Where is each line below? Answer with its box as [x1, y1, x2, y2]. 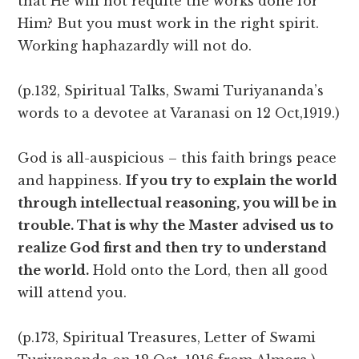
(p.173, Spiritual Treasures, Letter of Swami [18, 329, 317, 346]
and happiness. [18, 172, 127, 189]
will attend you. [18, 284, 127, 301]
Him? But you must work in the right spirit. [18, 15, 320, 32]
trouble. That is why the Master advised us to [18, 217, 334, 234]
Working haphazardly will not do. [18, 38, 252, 54]
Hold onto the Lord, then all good [89, 262, 329, 279]
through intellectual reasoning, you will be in [18, 195, 337, 212]
